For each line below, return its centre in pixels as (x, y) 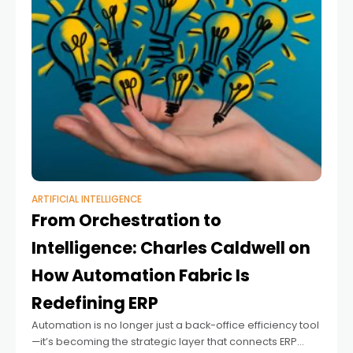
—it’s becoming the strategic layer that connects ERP (164, 341)
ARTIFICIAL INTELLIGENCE (87, 199)
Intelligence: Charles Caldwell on (171, 247)
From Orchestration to (126, 220)
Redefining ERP (95, 303)
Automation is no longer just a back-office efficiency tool (175, 325)
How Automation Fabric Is (141, 275)
